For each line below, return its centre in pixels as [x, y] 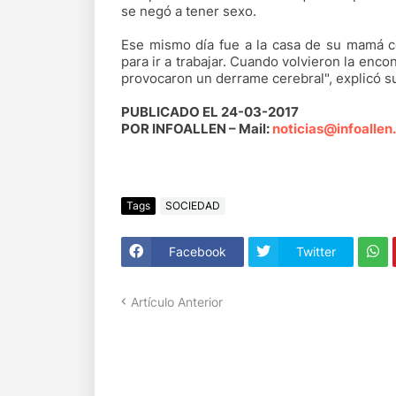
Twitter [316, 252]
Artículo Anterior [177, 301]
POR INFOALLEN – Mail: [197, 128]
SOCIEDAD [193, 206]
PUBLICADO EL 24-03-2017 [210, 111]
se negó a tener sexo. [189, 11]
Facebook [198, 252]
